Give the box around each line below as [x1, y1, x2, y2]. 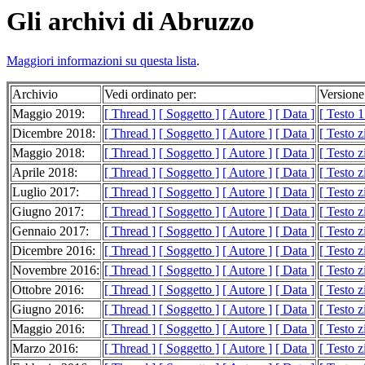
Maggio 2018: [12, 146, 85, 161]
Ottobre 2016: [12, 283, 84, 297]
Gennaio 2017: [12, 224, 89, 239]
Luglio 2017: [12, 185, 79, 200]
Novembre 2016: [12, 263, 99, 278]
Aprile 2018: [12, 165, 77, 180]
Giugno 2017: [12, 204, 84, 219]
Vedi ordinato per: [104, 87, 196, 102]
